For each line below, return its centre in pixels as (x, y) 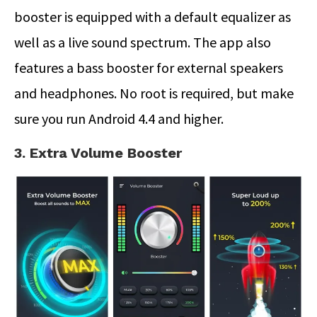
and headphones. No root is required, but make (154, 93)
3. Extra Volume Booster (98, 152)
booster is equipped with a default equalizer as (152, 16)
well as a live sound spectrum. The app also (143, 42)
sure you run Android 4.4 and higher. (119, 118)
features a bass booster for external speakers (149, 67)
